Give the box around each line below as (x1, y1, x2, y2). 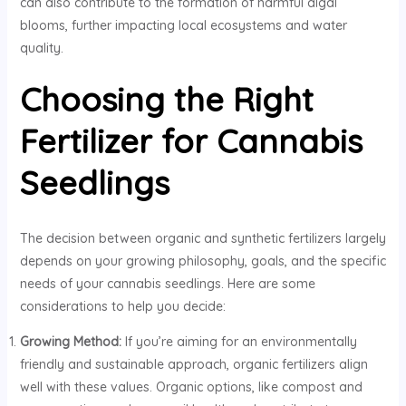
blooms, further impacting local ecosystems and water (19, 17, 347, 34)
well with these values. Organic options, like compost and (19, 378, 362, 395)
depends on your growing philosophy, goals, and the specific (19, 252, 386, 269)
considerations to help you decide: (19, 297, 226, 314)
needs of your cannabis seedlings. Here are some (19, 275, 315, 292)
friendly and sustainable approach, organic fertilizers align (19, 355, 368, 372)
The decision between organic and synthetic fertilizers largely (19, 229, 386, 246)
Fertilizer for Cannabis (19, 121, 362, 162)
